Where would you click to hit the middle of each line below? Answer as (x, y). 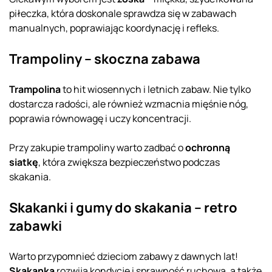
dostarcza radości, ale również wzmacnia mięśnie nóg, (129, 104)
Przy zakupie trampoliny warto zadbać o (97, 147)
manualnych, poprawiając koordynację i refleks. (114, 28)
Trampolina (35, 89)
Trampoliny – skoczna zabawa (105, 59)
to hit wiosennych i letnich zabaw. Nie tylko (156, 89)
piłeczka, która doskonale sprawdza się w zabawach (123, 13)
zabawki (36, 226)
